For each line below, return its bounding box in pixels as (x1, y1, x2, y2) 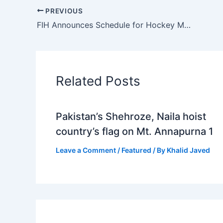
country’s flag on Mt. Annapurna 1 (56, 125, 213, 138)
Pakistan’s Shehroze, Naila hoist (56, 111, 206, 123)
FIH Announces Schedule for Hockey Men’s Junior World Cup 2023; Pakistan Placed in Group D (184, 20, 191, 30)
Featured (121, 146, 151, 155)
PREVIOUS (43, 6, 83, 15)
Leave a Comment (56, 146, 116, 155)
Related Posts (56, 73, 140, 89)
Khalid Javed (167, 146, 210, 155)
